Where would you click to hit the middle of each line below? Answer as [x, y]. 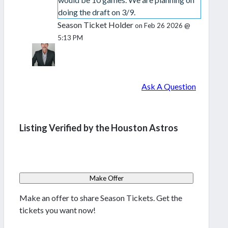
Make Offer [106, 178]
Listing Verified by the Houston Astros [99, 128]
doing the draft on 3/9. [96, 12]
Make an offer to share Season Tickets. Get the [101, 198]
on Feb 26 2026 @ [162, 26]
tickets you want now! [58, 210]
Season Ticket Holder [96, 25]
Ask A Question [169, 87]
